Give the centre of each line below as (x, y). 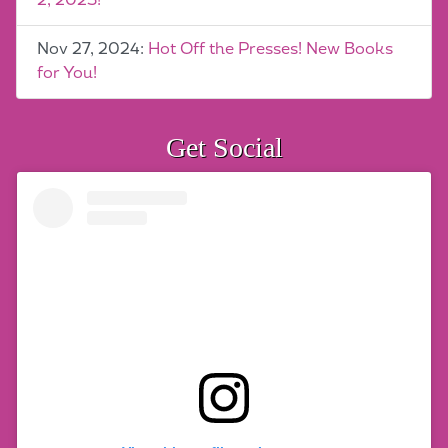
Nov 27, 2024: (92, 49)
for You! (67, 73)
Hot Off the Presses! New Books (270, 49)
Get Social (224, 147)
